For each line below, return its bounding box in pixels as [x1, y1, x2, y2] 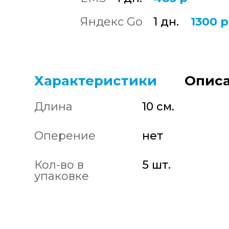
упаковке [34, 169, 89, 183]
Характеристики [34, 73, 157, 89]
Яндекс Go [80, 15, 143, 29]
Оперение [34, 129, 96, 143]
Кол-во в [34, 158, 84, 172]
